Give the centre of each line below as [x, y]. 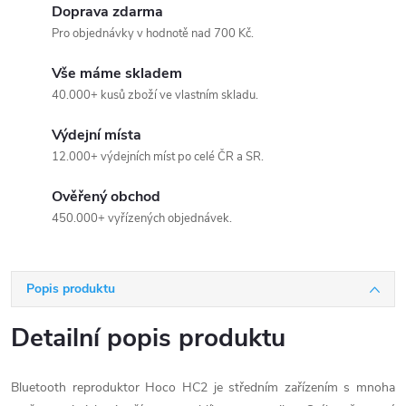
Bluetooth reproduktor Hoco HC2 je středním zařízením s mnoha [203, 387]
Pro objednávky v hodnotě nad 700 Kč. [153, 34]
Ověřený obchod [106, 197]
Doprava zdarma [107, 12]
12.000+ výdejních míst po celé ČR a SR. [158, 157]
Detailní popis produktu [148, 338]
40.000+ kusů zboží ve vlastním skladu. [155, 95]
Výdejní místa [97, 135]
